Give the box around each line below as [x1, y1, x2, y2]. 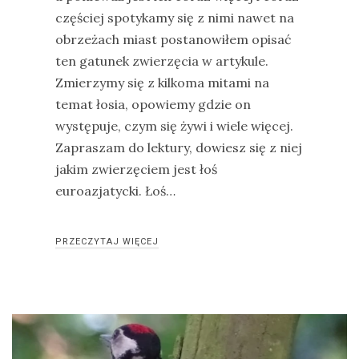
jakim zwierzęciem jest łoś [55, 161, 217, 177]
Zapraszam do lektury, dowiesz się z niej [55, 139, 302, 155]
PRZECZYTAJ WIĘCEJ [55, 236, 159, 247]
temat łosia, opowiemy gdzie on [55, 96, 251, 112]
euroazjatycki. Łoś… [55, 183, 175, 199]
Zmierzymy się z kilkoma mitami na [55, 75, 269, 91]
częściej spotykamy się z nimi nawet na [55, 10, 294, 26]
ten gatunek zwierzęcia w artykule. [55, 53, 268, 69]
